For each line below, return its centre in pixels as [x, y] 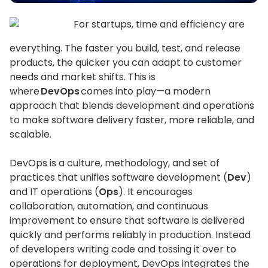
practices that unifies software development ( [118, 177]
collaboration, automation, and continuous [109, 206]
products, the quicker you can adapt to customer [126, 63]
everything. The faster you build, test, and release [125, 48]
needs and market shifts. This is [83, 77]
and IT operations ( [54, 191]
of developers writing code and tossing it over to [123, 249]
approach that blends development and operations [132, 106]
